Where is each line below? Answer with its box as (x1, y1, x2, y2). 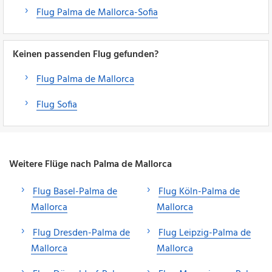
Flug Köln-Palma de (158, 183, 240, 200)
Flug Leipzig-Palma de (158, 225, 251, 241)
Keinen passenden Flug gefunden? (13, 46, 158, 63)
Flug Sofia (36, 97, 77, 113)
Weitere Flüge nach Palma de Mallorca (9, 156, 172, 172)
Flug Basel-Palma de (33, 183, 117, 200)
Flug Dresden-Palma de (33, 225, 130, 241)
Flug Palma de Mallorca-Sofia (36, 4, 158, 21)
